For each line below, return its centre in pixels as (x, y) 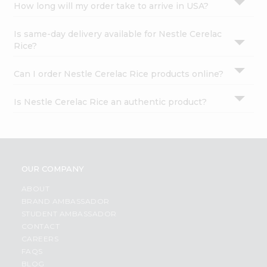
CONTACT (41, 226)
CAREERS (40, 239)
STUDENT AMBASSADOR (69, 214)
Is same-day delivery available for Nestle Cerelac (118, 34)
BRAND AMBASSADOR (65, 201)
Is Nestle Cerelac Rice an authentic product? (111, 102)
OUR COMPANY (52, 169)
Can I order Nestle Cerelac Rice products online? (119, 74)
